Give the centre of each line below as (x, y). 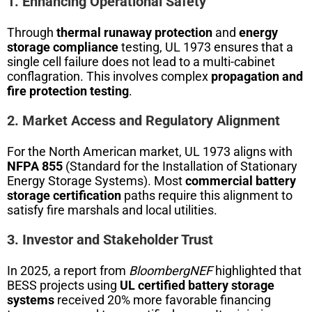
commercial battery (241, 180)
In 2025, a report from (68, 270)
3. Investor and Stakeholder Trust (110, 239)
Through (32, 32)
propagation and (257, 76)
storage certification (64, 195)
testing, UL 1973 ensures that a (206, 47)
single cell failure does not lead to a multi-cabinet (141, 61)
